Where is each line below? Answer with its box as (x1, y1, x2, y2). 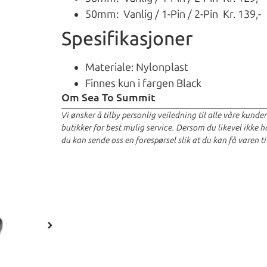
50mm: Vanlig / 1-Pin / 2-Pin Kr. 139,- (85, 8, 262, 21)
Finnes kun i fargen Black (85, 77, 202, 91)
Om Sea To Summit (61, 90, 156, 104)
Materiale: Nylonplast (85, 61, 189, 74)
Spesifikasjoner (61, 27, 194, 51)
